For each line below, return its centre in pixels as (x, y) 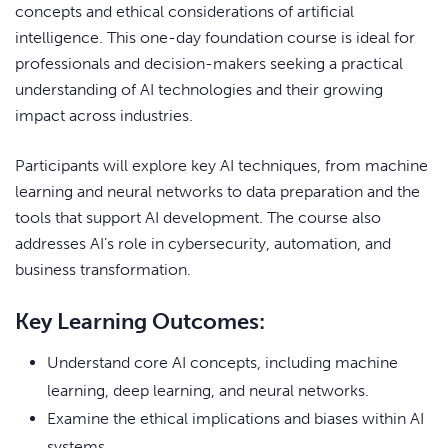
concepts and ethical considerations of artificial (184, 12)
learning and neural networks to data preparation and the (217, 192)
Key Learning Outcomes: (140, 322)
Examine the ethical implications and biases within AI (235, 419)
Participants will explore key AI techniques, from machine (221, 166)
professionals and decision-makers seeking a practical (209, 64)
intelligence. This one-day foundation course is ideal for (215, 38)
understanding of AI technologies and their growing (199, 90)
